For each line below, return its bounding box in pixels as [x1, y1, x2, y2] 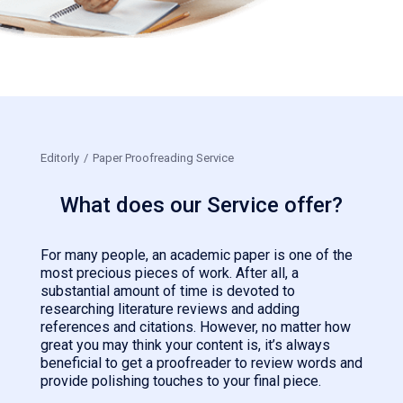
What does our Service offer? [60, 193, 343, 219]
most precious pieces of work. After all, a [40, 264, 299, 282]
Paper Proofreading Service [93, 151, 234, 166]
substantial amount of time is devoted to [40, 282, 295, 300]
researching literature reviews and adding [40, 300, 300, 318]
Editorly [40, 151, 79, 166]
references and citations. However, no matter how [40, 318, 351, 336]
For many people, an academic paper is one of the [40, 246, 353, 264]
